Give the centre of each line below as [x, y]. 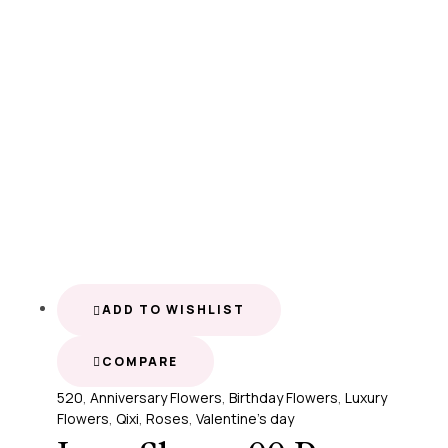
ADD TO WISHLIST [173, 309]
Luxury [366, 398]
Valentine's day [245, 419]
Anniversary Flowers [156, 398]
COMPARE [140, 361]
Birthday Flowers [283, 398]
